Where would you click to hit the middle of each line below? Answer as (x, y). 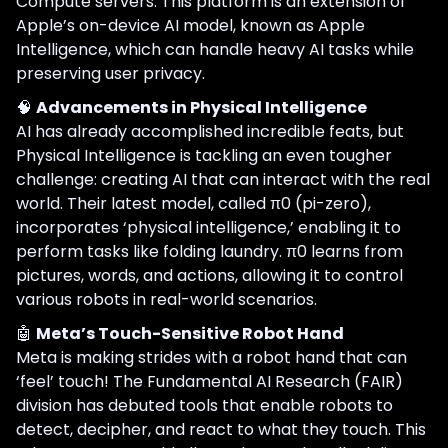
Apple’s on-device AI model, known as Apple (190, 25)
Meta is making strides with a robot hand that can (211, 357)
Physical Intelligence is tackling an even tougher (204, 155)
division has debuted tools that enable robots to (204, 405)
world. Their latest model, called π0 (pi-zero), (193, 203)
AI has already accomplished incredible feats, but (210, 131)
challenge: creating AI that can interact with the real (223, 179)
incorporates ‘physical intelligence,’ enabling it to (208, 227)
